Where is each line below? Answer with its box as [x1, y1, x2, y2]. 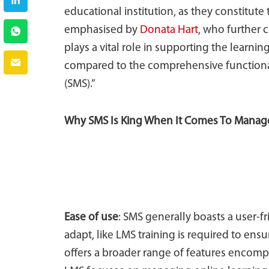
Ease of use [64, 212, 118, 223]
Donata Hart [140, 25, 198, 36]
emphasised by [64, 25, 140, 36]
